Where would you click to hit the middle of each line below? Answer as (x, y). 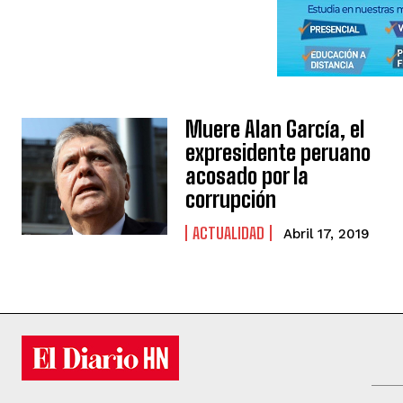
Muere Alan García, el (275, 130)
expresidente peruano (278, 153)
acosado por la (247, 176)
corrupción (231, 200)
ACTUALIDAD (229, 233)
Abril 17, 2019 (327, 234)
